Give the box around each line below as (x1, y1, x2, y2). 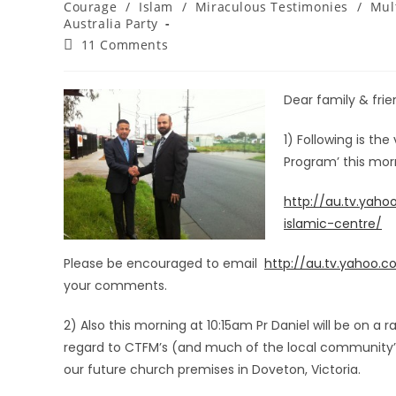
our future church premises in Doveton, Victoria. (64, 361, 361, 378)
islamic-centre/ (284, 215, 382, 232)
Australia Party (64, 15, 158, 32)
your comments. (64, 277, 167, 294)
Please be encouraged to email (64, 255, 264, 272)
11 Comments (80, 36, 169, 53)
